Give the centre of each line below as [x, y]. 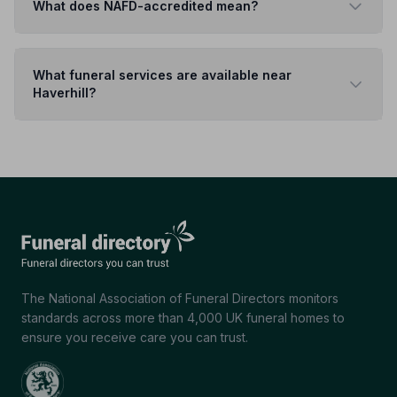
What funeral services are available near [162, 75]
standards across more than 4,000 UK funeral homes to [183, 318]
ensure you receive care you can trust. [135, 337]
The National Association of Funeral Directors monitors [180, 298]
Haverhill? [64, 93]
